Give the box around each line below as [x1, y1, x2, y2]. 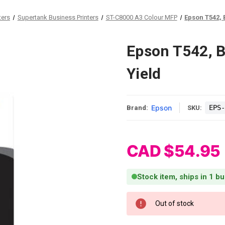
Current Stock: [127, 192, 172, 200]
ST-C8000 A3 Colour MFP [105, 14, 177, 21]
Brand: [127, 103, 148, 111]
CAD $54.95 [127, 141, 220, 161]
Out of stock [155, 199, 194, 207]
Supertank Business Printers [17, 14, 98, 21]
